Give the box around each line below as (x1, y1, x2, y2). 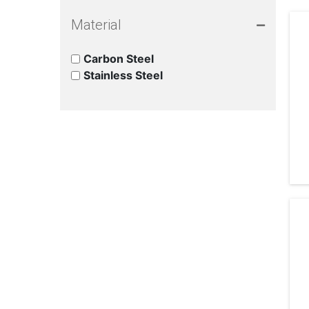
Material (71, 17, 121, 33)
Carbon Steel (83, 52, 154, 66)
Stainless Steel (83, 68, 163, 82)
